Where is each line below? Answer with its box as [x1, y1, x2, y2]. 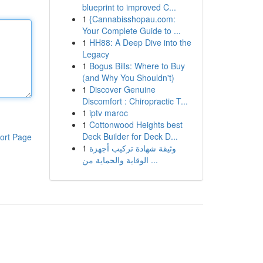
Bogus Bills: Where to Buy [89, 60, 185, 72]
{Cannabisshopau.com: [89, 13, 176, 25]
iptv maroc [89, 107, 128, 119]
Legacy [82, 48, 109, 60]
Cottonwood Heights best [89, 119, 183, 130]
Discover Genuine [89, 83, 156, 95]
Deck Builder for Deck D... [82, 130, 178, 142]
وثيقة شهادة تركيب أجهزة [89, 142, 176, 154]
